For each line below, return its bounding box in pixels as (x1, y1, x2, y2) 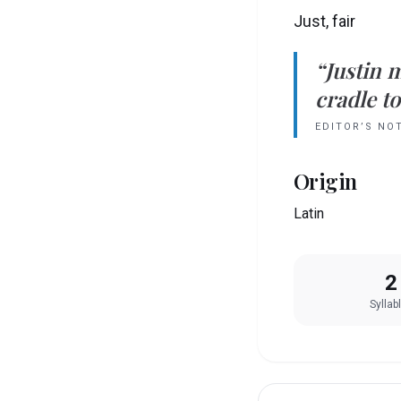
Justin (325, 55, 381, 84)
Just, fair (294, 12, 355, 30)
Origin (294, 166, 357, 195)
